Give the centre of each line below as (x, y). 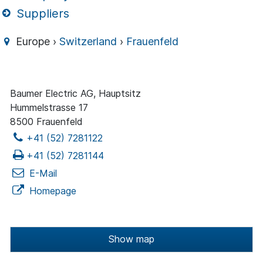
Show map (131, 239)
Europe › (36, 42)
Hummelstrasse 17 (49, 108)
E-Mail (42, 173)
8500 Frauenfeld (46, 122)
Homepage (51, 191)
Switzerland (88, 42)
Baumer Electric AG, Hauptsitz (75, 94)
